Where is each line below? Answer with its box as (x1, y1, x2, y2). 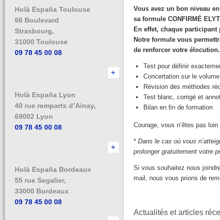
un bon (164, 5, 190, 12)
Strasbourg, (15, 27, 54, 35)
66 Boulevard (15, 16, 59, 24)
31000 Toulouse (15, 38, 68, 46)
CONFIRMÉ (167, 15, 202, 23)
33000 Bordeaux (15, 187, 69, 195)
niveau (190, 5, 210, 12)
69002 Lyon (15, 112, 53, 120)
